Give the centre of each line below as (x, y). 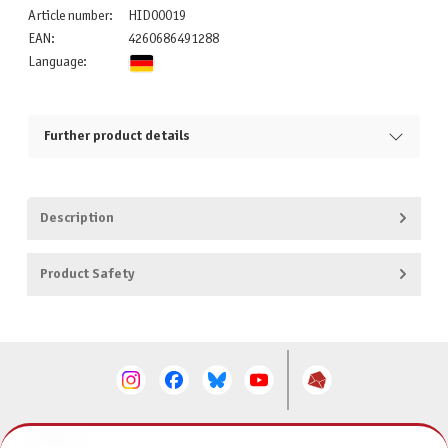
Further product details (116, 137)
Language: (57, 63)
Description (76, 218)
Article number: (70, 17)
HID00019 (156, 17)
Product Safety (86, 274)
